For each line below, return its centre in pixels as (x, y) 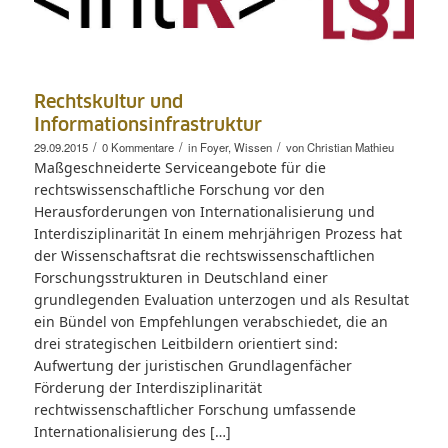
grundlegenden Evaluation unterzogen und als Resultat (221, 299)
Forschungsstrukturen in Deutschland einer (180, 277)
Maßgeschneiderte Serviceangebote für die (179, 167)
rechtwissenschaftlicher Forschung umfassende (194, 409)
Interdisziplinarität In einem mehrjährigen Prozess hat (217, 233)
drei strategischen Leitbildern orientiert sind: (185, 343)
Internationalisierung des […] (132, 431)
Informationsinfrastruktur (147, 125)
